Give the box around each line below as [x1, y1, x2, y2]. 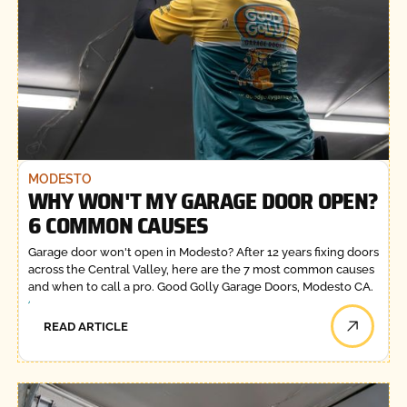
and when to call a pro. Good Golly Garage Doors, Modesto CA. [27, 280, 373, 294]
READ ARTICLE [44, 319, 129, 333]
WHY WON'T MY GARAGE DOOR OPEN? [27, 182, 379, 219]
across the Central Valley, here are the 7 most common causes [27, 263, 374, 277]
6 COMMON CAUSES [27, 206, 209, 243]
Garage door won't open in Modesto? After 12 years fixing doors [27, 245, 379, 260]
